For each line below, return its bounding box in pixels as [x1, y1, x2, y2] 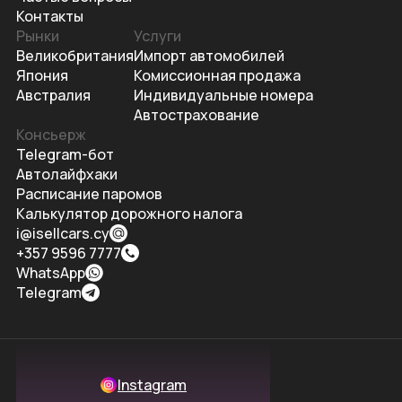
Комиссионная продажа [134, 66, 301, 85]
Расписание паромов [16, 184, 162, 204]
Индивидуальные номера [134, 85, 313, 105]
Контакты [16, 6, 83, 26]
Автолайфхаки [16, 164, 118, 184]
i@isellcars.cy [16, 223, 109, 243]
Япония [16, 66, 68, 85]
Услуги [134, 26, 181, 46]
